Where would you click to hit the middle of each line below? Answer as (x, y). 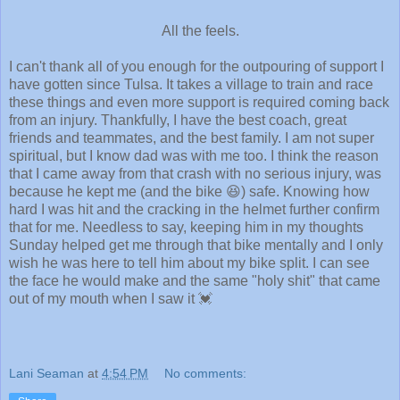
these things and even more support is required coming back (199, 103)
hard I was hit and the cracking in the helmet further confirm (194, 210)
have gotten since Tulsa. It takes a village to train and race (191, 85)
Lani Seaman (46, 373)
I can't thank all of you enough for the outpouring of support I (196, 67)
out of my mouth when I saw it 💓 (111, 299)
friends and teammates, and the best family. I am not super (192, 138)
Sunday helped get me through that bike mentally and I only (196, 246)
